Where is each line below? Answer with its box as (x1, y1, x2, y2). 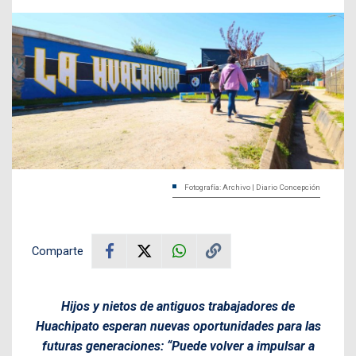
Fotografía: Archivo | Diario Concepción (184, 182, 320, 192)
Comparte (32, 243, 83, 258)
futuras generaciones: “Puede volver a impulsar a (41, 338, 315, 354)
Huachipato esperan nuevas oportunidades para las (35, 318, 321, 334)
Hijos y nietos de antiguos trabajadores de (61, 298, 295, 314)
